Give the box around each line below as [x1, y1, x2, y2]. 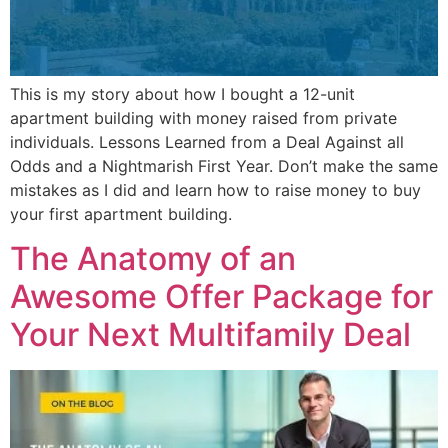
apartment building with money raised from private [10, 107, 397, 128]
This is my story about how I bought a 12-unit [10, 83, 355, 104]
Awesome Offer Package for [10, 277, 433, 317]
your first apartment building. [10, 203, 232, 224]
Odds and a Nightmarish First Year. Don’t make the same [10, 155, 438, 176]
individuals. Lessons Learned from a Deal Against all [10, 131, 404, 152]
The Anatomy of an [10, 239, 296, 279]
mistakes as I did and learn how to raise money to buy [10, 179, 421, 200]
